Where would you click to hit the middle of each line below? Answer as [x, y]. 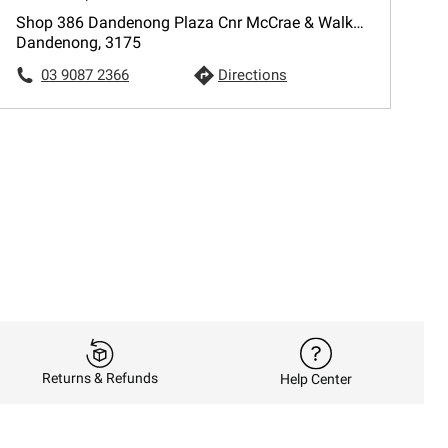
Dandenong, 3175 [79, 42]
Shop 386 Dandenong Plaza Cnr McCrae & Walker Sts [359, 22]
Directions [253, 75]
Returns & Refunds [100, 378]
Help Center [316, 378]
